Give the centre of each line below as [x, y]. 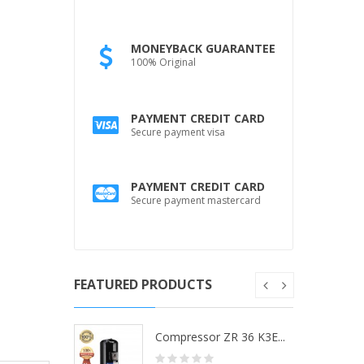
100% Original [163, 62]
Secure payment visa [178, 132]
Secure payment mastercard [196, 200]
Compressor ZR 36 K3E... [220, 336]
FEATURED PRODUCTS [143, 284]
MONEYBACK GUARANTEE [203, 48]
